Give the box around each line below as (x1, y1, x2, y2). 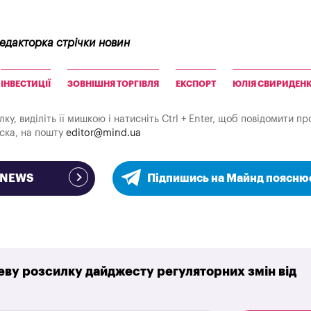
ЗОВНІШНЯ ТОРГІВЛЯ (67, 79, 159, 88)
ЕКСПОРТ (176, 79, 216, 88)
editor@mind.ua (66, 127, 141, 138)
